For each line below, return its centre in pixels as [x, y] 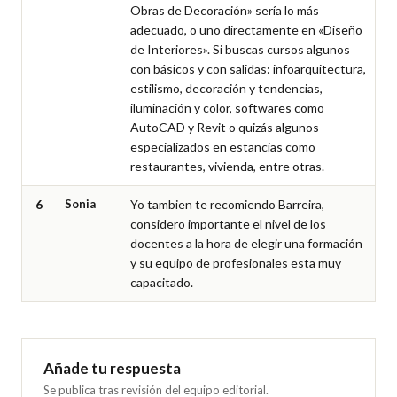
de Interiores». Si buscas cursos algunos [240, 49]
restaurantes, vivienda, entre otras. [227, 166]
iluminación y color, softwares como [227, 108]
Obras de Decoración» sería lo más [225, 10]
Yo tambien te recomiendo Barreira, [227, 204]
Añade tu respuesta [112, 368]
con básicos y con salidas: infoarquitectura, [248, 69]
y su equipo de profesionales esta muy [236, 263]
